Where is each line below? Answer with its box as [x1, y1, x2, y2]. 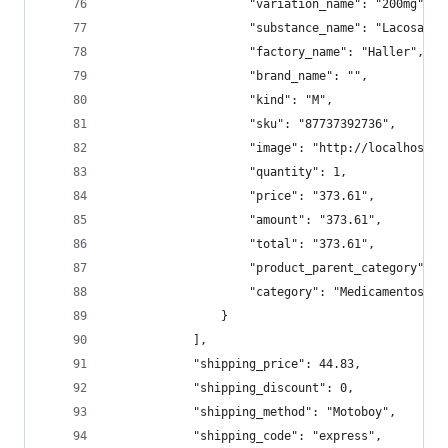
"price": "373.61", [109, 189, 375, 203]
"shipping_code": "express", [109, 429, 382, 443]
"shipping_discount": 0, [109, 381, 354, 395]
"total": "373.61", [109, 237, 375, 251]
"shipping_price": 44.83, [109, 357, 361, 371]
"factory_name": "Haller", [109, 45, 424, 59]
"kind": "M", [109, 93, 333, 107]
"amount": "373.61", [109, 213, 382, 227]
